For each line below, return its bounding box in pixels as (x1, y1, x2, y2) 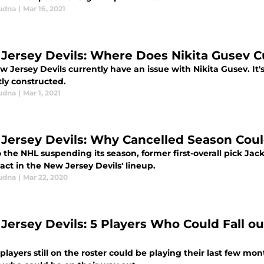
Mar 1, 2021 (23, 88, 61, 97)
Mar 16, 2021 (23, 4, 65, 13)
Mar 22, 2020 (23, 173, 68, 181)
